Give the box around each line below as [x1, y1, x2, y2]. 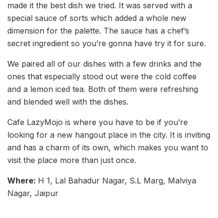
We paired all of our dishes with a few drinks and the [7, 59, 201, 69]
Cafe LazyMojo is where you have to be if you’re [7, 117, 188, 127]
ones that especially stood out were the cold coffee [7, 72, 197, 82]
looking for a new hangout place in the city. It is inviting [7, 130, 210, 140]
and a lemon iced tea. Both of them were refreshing [7, 84, 198, 94]
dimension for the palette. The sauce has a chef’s [7, 26, 189, 36]
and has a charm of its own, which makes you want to [7, 143, 208, 153]
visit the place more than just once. [7, 155, 136, 165]
